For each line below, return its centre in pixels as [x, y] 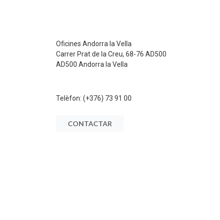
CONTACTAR [90, 124]
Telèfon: [69, 98]
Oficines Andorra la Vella [94, 44]
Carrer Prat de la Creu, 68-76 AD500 [111, 54]
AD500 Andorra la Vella [92, 64]
